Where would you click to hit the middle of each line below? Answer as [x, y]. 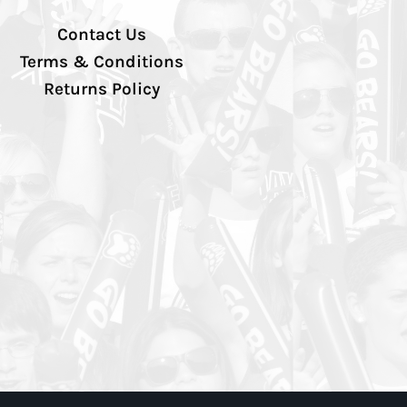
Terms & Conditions [102, 62]
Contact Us [102, 35]
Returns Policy [102, 89]
